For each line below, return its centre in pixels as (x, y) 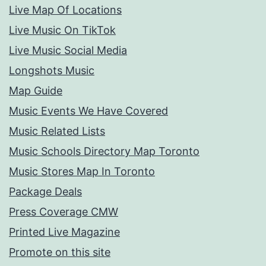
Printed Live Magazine (64, 232)
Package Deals (45, 192)
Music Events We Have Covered (88, 111)
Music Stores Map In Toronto (82, 172)
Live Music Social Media (68, 50)
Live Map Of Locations (65, 10)
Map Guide (36, 91)
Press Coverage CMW (64, 212)
